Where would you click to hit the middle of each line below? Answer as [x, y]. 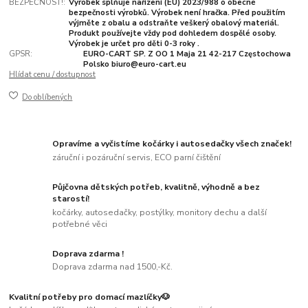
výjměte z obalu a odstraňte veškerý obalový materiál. [174, 23]
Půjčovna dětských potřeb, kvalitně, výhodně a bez [156, 187]
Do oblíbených [47, 97]
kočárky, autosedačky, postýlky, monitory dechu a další [160, 212]
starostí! [71, 198]
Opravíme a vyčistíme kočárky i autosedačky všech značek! [172, 144]
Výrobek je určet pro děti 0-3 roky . [134, 44]
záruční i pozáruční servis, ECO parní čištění [137, 157]
